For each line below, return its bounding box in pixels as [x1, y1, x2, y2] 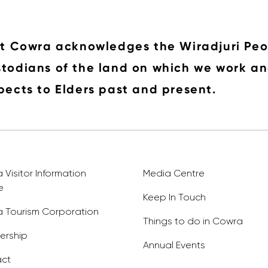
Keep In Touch [143, 191, 206, 203]
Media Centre [143, 167, 205, 179]
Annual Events [143, 239, 205, 251]
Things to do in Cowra [143, 215, 243, 227]
